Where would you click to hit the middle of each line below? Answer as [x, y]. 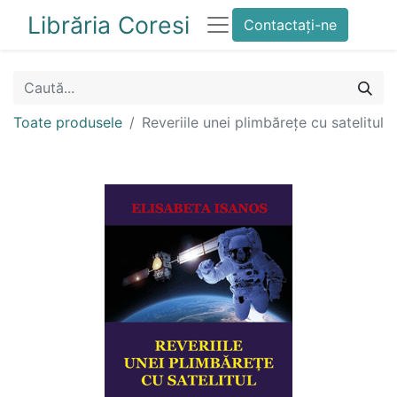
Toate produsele [68, 122]
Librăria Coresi [109, 25]
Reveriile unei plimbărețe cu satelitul [263, 122]
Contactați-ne [290, 25]
